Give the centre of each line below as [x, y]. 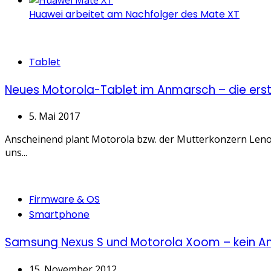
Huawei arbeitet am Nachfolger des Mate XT [134, 14]
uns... [16, 153]
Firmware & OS [64, 200]
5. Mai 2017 [54, 116]
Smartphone [59, 215]
